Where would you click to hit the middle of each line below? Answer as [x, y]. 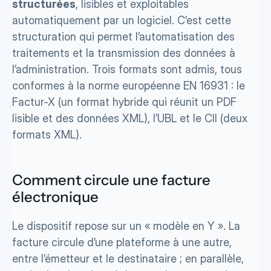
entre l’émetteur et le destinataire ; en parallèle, [128, 259]
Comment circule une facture [111, 180]
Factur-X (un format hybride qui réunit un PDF [124, 102]
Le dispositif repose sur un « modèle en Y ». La [126, 226]
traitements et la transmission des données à [124, 53]
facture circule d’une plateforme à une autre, [122, 242]
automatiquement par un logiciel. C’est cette [122, 20]
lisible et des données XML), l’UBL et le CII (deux [130, 118]
